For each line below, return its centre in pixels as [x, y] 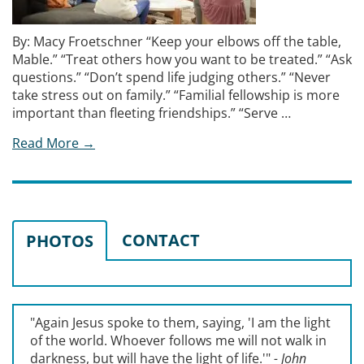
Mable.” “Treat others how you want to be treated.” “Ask [182, 59]
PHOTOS [60, 241]
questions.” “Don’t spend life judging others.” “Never [171, 77]
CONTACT [161, 240]
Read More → [54, 143]
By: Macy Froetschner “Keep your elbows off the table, [177, 41]
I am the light [291, 323]
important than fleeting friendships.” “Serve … [152, 113]
